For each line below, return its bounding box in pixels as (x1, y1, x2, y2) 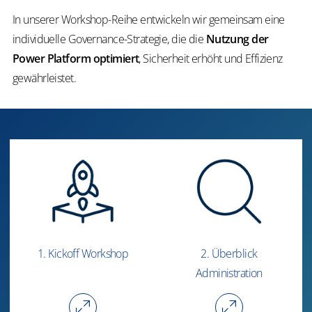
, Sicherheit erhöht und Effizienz (139, 51, 283, 66)
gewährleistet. (13, 70, 79, 86)
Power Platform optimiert (13, 51, 139, 66)
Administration (195, 265, 263, 281)
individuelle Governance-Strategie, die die (13, 31, 206, 47)
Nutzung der (205, 31, 269, 47)
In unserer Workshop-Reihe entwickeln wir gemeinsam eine (13, 12, 285, 27)
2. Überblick (201, 246, 258, 262)
